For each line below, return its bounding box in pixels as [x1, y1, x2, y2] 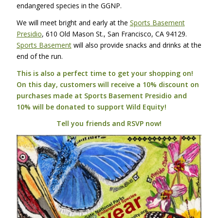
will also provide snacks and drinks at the [71, 40, 201, 50]
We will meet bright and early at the [16, 18, 130, 27]
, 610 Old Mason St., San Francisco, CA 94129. [41, 29, 187, 38]
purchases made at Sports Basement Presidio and [16, 91, 187, 100]
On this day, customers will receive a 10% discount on [16, 79, 199, 89]
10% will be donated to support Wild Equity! [16, 102, 166, 111]
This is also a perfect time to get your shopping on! [16, 68, 193, 78]
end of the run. [16, 51, 63, 61]
